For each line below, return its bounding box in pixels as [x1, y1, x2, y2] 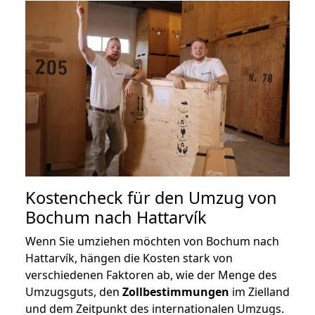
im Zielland [229, 284, 290, 300]
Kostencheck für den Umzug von [25, 186, 277, 210]
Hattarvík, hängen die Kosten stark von [25, 250, 233, 266]
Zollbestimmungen [122, 284, 229, 300]
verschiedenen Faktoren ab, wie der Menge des [25, 267, 277, 283]
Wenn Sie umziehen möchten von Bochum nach [25, 233, 279, 250]
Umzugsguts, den [25, 284, 122, 300]
